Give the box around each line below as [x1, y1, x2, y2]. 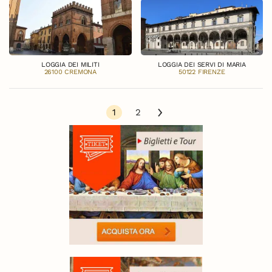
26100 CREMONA [44, 68, 97, 76]
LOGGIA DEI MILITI [41, 61, 100, 69]
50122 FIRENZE [178, 68, 225, 76]
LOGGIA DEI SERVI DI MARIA [157, 61, 246, 69]
